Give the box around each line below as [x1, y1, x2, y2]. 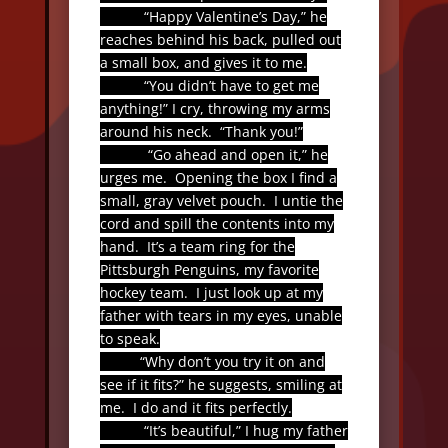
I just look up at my [195, 283, 323, 302]
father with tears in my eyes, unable [99, 306, 342, 325]
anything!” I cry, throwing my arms [99, 99, 330, 118]
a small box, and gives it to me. [99, 53, 307, 72]
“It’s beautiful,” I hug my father [99, 421, 348, 440]
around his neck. [99, 122, 212, 141]
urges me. [99, 168, 167, 187]
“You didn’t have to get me [99, 76, 319, 95]
